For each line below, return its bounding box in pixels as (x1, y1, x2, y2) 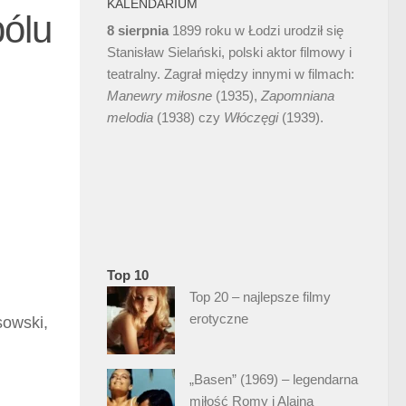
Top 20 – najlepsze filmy (189, 288, 331, 304)
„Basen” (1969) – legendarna (189, 371, 358, 387)
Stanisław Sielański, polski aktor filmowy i (107, 43, 352, 60)
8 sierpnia (107, 22, 169, 38)
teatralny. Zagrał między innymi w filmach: (107, 65, 354, 82)
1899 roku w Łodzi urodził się (169, 22, 343, 38)
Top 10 (107, 266, 149, 283)
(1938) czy (153, 109, 224, 125)
